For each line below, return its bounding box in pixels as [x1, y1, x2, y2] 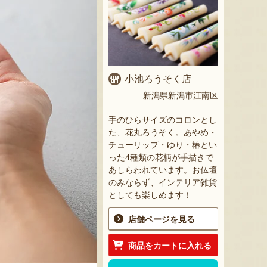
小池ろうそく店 [125, 74, 191, 85]
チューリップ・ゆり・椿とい [108, 140, 217, 150]
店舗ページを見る [128, 215, 195, 225]
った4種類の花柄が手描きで [108, 153, 213, 163]
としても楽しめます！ [108, 190, 192, 200]
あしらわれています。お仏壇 [108, 165, 217, 175]
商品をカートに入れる [128, 241, 212, 251]
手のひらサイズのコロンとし [108, 115, 217, 125]
